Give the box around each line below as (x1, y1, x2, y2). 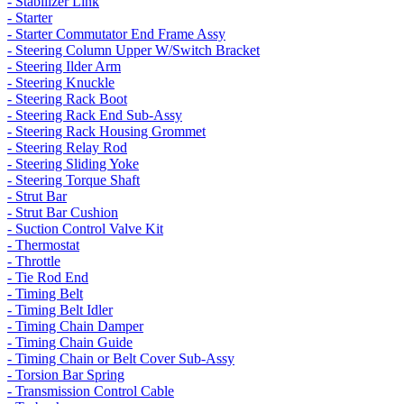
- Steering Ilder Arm (7, 59, 121, 74)
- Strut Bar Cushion (7, 205, 118, 220)
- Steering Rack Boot (7, 91, 127, 106)
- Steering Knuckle (7, 75, 115, 90)
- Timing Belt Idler (7, 302, 113, 317)
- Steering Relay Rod (7, 140, 127, 155)
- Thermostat (7, 237, 79, 252)
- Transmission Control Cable (7, 383, 174, 399)
